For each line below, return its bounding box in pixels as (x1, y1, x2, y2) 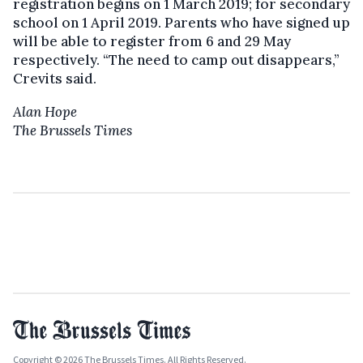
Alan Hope (13, 103, 77, 121)
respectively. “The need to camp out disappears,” (13, 51, 340, 69)
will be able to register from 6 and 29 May (13, 32, 291, 50)
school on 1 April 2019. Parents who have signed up (13, 14, 350, 32)
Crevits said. (13, 70, 96, 88)
